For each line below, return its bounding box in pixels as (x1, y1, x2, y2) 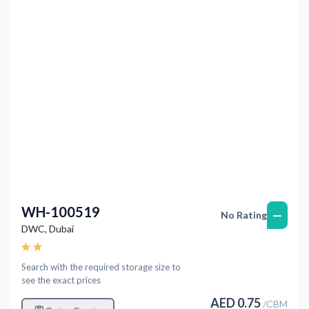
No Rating (221, 208, 267, 221)
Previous (33, 2, 69, 13)
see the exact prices (21, 274, 101, 286)
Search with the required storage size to (21, 261, 181, 272)
